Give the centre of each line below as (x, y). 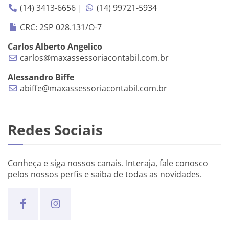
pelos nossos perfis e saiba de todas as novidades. (105, 174)
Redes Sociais (55, 130)
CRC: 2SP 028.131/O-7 (60, 27)
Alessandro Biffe (41, 77)
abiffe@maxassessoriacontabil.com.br (93, 88)
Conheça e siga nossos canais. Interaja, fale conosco (108, 163)
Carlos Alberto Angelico (55, 46)
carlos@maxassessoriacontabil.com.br (93, 58)
